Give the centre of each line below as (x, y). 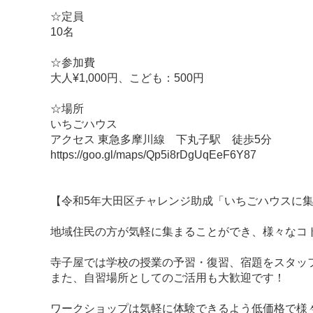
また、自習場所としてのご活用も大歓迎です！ (168, 278)
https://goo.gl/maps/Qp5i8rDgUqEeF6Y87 (153, 155)
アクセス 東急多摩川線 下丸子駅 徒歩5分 (161, 140)
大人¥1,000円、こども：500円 (127, 78)
